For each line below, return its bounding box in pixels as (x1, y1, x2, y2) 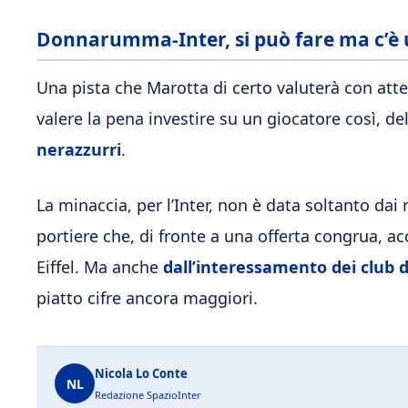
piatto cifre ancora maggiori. (36, 287, 258, 310)
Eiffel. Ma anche (36, 256, 163, 279)
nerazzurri (36, 138, 121, 161)
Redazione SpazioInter (95, 388, 201, 403)
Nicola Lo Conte (95, 365, 188, 382)
